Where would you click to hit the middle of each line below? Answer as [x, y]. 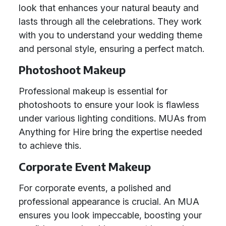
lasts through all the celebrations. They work [110, 21]
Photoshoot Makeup [72, 70]
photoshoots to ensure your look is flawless [109, 105]
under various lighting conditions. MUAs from [112, 118]
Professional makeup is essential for [93, 91]
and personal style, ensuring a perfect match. [111, 49]
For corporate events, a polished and [95, 188]
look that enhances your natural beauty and [109, 8]
